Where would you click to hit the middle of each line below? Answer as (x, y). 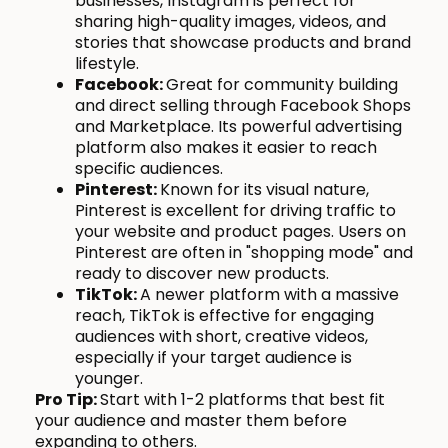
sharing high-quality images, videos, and (230, 22)
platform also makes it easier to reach (226, 148)
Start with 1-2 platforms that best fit (242, 400)
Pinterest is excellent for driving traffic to (235, 211)
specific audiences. (149, 169)
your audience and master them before (191, 421)
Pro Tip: (67, 400)
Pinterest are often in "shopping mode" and (244, 253)
